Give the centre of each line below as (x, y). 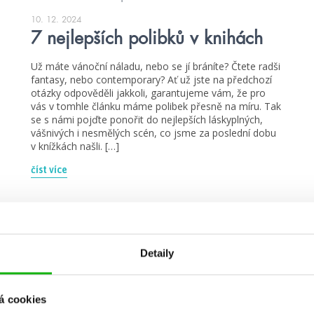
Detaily (157, 253)
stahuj (73, 251)
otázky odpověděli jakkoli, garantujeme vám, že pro (148, 93)
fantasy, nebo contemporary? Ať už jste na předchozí (151, 80)
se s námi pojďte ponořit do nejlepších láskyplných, (147, 120)
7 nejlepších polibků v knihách (147, 39)
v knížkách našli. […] (75, 146)
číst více (49, 170)
